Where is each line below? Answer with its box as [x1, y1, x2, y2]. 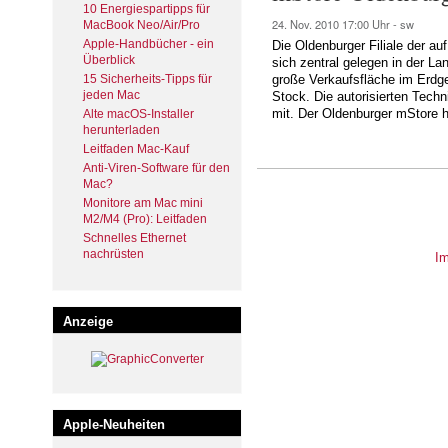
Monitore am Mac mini [83, 195, 203, 210]
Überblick [83, 52, 135, 67]
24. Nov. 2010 [272, 16, 342, 33]
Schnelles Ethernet [83, 230, 186, 245]
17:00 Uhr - [342, 16, 400, 33]
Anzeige [63, 313, 113, 329]
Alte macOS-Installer [83, 106, 194, 121]
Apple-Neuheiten [63, 416, 165, 432]
